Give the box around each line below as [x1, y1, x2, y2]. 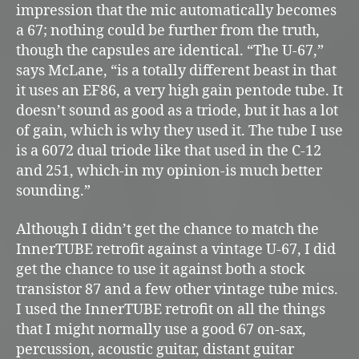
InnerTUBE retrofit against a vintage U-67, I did [16, 240, 336, 259]
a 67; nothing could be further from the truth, [16, 22, 320, 41]
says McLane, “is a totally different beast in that [16, 62, 337, 81]
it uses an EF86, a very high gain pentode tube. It [16, 82, 343, 101]
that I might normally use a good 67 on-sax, [16, 320, 306, 339]
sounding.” [16, 182, 91, 201]
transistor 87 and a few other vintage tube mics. [16, 280, 338, 299]
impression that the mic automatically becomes [16, 2, 337, 21]
